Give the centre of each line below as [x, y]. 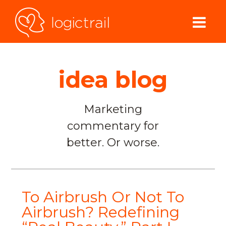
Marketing [113, 109]
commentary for [113, 126]
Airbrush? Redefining [100, 212]
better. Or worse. [113, 143]
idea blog [113, 79]
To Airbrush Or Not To [103, 197]
